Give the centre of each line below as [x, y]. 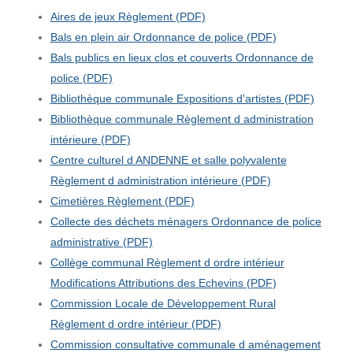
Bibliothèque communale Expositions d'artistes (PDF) [182, 98]
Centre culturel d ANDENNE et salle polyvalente [168, 160]
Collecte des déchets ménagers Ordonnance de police [186, 221]
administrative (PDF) [101, 242]
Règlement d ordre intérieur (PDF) [136, 323]
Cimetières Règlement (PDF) [122, 201]
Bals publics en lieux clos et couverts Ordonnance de [182, 57]
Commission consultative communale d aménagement [185, 344]
